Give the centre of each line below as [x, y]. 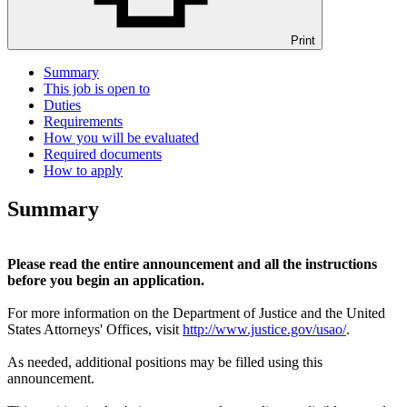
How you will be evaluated [121, 138]
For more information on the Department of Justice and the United [196, 313]
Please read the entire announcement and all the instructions [192, 263]
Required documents [103, 154]
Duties [62, 105]
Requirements [83, 122]
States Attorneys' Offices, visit [95, 329]
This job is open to [97, 89]
